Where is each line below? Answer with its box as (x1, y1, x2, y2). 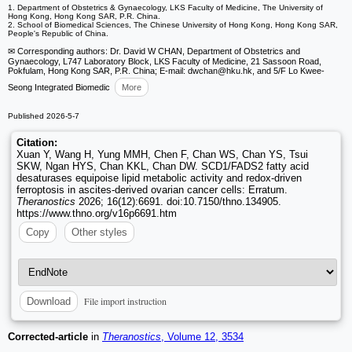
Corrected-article (8, 331, 88, 343)
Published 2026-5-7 (8, 112, 79, 121)
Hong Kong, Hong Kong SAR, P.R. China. (8, 12, 160, 21)
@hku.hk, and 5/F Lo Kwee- (218, 66, 324, 76)
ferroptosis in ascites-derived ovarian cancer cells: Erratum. (16, 184, 288, 196)
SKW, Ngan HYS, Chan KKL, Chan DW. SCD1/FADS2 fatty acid (16, 160, 309, 173)
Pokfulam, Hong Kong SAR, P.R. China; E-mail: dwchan (8, 66, 218, 76)
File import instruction (84, 295, 167, 308)
